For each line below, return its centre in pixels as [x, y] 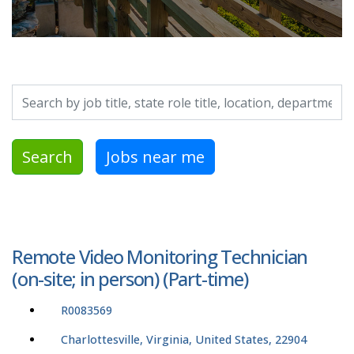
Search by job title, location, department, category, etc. [161, 94]
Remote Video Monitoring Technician [160, 257]
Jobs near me [155, 156]
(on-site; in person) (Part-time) [130, 279]
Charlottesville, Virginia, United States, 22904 [184, 340]
